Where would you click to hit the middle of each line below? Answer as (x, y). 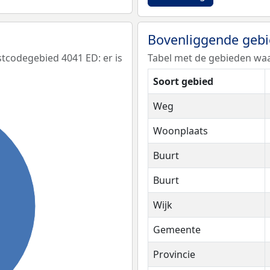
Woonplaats (181, 131)
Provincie (174, 255)
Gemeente (177, 230)
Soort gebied (183, 82)
